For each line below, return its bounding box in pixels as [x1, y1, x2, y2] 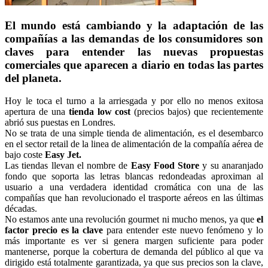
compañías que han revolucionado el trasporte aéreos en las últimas [5, 193, 263, 203]
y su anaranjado [202, 160, 264, 171]
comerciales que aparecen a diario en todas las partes [5, 58, 263, 71]
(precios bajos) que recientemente [134, 106, 264, 117]
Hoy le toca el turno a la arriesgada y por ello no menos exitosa [5, 96, 263, 106]
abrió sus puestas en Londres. [5, 117, 115, 128]
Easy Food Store [127, 160, 203, 171]
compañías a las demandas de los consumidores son [5, 32, 263, 45]
